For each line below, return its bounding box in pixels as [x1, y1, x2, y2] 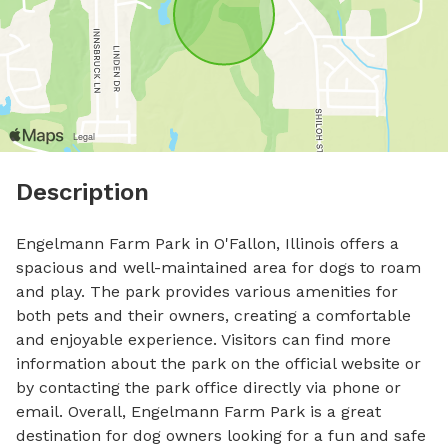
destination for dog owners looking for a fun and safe [16, 426, 426, 445]
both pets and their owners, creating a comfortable [16, 306, 411, 325]
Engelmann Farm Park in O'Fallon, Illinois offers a [16, 234, 399, 253]
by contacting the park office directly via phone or [16, 378, 401, 397]
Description [16, 178, 149, 206]
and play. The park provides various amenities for [16, 282, 398, 301]
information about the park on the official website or [16, 354, 421, 373]
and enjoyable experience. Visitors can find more [16, 330, 391, 349]
